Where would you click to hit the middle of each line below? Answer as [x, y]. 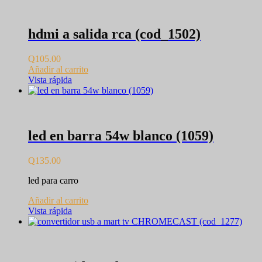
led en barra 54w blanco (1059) [121, 136]
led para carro [53, 180]
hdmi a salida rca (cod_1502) [114, 34]
